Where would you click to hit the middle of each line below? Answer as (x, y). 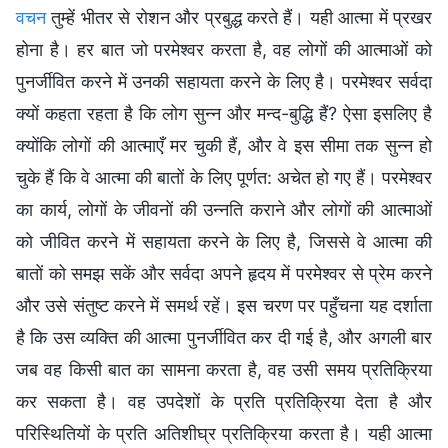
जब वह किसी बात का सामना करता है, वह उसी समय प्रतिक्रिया (224, 369)
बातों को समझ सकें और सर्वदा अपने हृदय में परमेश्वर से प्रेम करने (224, 273)
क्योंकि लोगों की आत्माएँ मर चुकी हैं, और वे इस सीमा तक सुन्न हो (224, 145)
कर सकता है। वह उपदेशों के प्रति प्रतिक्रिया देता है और (224, 401)
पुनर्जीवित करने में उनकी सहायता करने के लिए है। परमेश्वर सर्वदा (224, 81)
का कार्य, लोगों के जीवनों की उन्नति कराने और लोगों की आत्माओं (224, 209)
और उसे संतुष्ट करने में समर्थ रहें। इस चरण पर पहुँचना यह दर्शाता (224, 305)
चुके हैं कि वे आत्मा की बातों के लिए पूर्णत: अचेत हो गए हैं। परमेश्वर (224, 177)
